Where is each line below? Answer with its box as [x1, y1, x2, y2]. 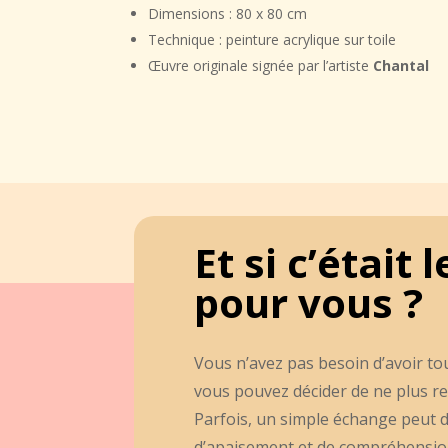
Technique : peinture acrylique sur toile [148, 29, 397, 49]
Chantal [373, 55, 430, 75]
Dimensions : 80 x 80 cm [148, 3, 308, 23]
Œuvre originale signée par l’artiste [148, 55, 374, 75]
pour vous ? [194, 275, 424, 331]
